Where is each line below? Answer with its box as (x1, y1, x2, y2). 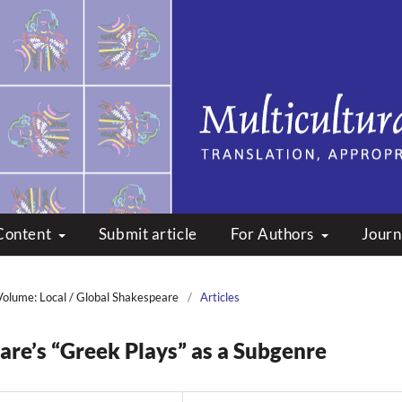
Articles (200, 289, 240, 304)
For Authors (230, 224, 318, 244)
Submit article (98, 224, 197, 244)
